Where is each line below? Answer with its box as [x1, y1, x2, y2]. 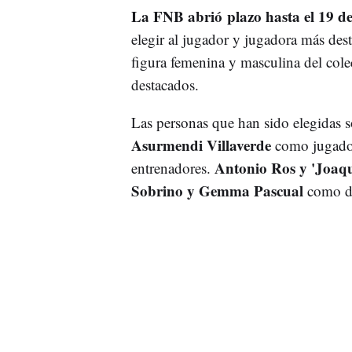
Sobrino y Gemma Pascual [130, 179, 307, 201]
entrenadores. [130, 157, 214, 178]
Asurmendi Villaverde [130, 134, 271, 156]
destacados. [130, 74, 199, 94]
